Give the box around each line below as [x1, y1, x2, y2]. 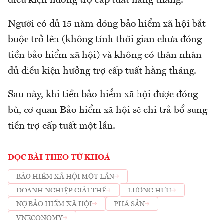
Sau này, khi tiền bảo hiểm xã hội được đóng [8, 90, 198, 100]
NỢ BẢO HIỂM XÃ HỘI [16, 200, 92, 208]
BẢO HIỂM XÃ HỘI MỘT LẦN [16, 173, 114, 180]
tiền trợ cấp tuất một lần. [8, 121, 115, 132]
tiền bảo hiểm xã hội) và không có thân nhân [8, 51, 202, 61]
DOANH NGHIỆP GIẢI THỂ [16, 187, 106, 194]
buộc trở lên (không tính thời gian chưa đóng [8, 35, 202, 45]
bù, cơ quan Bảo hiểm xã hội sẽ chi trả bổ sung [8, 106, 207, 116]
